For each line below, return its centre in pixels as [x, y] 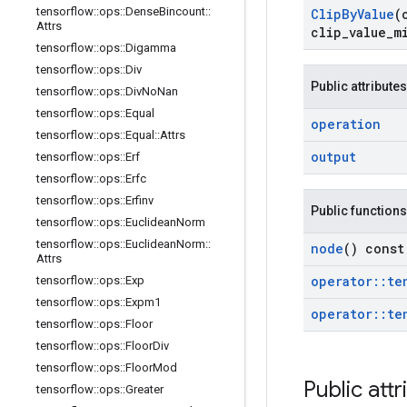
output [333, 157]
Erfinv [139, 200]
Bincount [182, 11]
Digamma [151, 48]
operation [346, 124]
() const [374, 248]
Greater [144, 389]
